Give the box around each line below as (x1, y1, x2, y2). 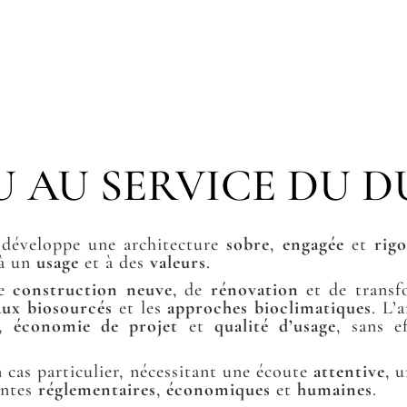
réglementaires (38, 378, 157, 401)
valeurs (150, 251, 207, 273)
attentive (313, 360, 385, 382)
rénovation (210, 278, 299, 301)
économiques (166, 378, 272, 401)
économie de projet (13, 314, 179, 337)
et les (113, 296, 168, 319)
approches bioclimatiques (167, 296, 372, 319)
